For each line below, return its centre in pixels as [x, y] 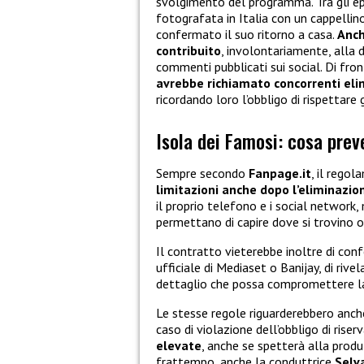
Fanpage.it [280, 173]
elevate [179, 346]
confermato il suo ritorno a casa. [247, 35]
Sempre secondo [202, 173]
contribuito [188, 51]
